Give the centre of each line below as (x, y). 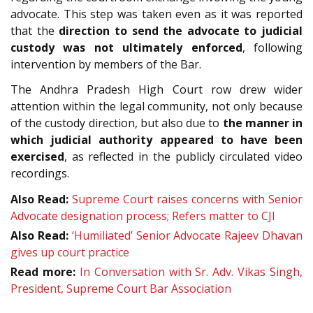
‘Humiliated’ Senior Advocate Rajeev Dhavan (187, 236)
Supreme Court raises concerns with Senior (187, 199)
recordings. (40, 174)
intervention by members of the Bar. (106, 64)
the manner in (263, 123)
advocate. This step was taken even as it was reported (156, 14)
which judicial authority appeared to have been (156, 140)
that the (35, 30)
